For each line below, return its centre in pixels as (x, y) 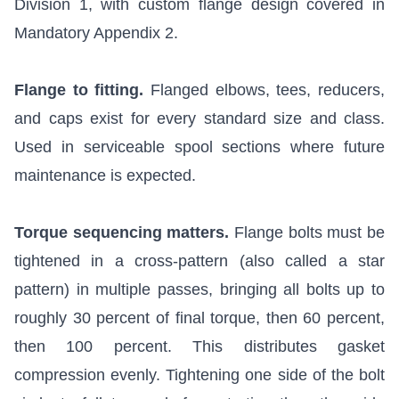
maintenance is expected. (105, 176)
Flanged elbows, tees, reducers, (265, 90)
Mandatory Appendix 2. (96, 33)
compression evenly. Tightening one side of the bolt (199, 375)
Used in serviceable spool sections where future (199, 147)
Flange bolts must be (307, 233)
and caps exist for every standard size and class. (199, 119)
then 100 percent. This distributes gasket (199, 347)
